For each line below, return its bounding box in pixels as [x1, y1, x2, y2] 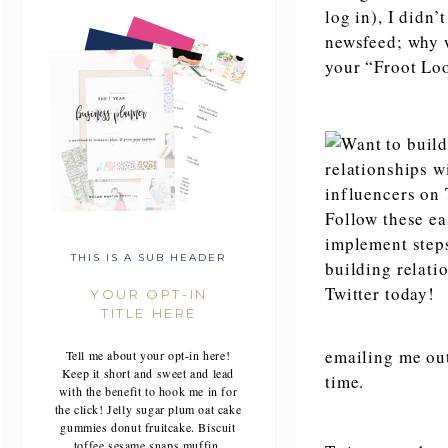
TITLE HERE [101, 305, 197, 321]
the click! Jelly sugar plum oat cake [54, 401, 242, 417]
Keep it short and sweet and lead [61, 365, 235, 381]
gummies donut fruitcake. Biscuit [60, 419, 236, 435]
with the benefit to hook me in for [58, 383, 238, 399]
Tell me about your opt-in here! [65, 347, 231, 363]
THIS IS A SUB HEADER [71, 251, 226, 264]
